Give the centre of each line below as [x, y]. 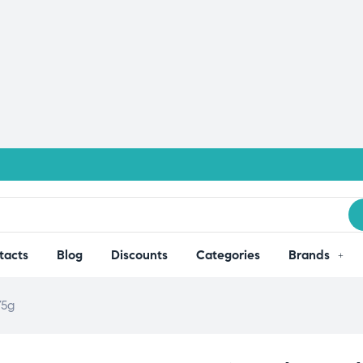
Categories [228, 255]
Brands [309, 255]
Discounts [139, 255]
